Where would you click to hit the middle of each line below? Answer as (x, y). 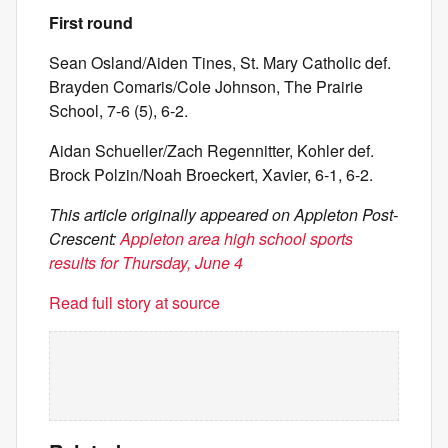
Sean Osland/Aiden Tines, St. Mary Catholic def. (220, 62)
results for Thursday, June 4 (146, 262)
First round (91, 22)
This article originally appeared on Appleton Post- (223, 214)
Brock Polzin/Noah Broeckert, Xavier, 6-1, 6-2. (211, 174)
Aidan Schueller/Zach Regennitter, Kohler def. (211, 150)
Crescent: (84, 238)
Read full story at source (134, 302)
